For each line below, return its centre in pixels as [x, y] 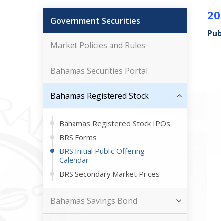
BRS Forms [78, 137]
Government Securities [95, 21]
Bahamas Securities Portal [99, 71]
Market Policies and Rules [98, 45]
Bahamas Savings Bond [94, 201]
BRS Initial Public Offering [102, 151]
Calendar [74, 160]
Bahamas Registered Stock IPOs [115, 123]
